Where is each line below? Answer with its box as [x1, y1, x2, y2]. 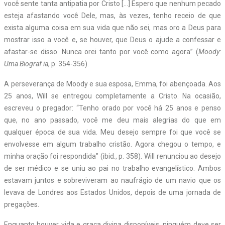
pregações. [4, 200, 39, 208]
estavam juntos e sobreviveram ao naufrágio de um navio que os [4, 176, 221, 184]
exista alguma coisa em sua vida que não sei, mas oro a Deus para [4, 23, 221, 32]
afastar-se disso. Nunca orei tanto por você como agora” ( [4, 47, 198, 56]
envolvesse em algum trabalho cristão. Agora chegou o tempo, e [4, 140, 221, 148]
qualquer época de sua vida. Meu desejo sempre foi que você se [4, 128, 221, 136]
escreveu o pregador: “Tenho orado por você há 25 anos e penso [4, 103, 221, 112]
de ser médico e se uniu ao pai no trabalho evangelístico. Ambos [4, 164, 221, 172]
